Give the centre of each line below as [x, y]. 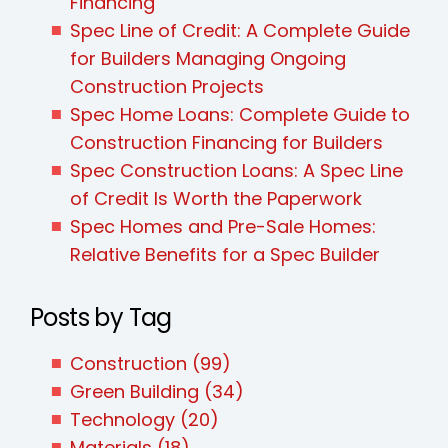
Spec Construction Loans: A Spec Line [236, 170]
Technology [125, 419]
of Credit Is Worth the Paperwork [216, 198]
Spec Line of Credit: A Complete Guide [240, 30]
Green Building [137, 391]
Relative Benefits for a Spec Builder [225, 254]
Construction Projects [167, 86]
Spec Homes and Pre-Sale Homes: [223, 226]
